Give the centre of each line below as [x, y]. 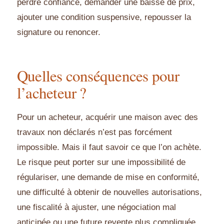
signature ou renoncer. [59, 32]
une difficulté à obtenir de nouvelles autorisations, [109, 192]
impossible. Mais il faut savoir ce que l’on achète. [109, 147]
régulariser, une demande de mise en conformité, [108, 177]
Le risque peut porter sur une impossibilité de [101, 162]
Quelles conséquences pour [98, 76]
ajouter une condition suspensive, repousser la [104, 17]
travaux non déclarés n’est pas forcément [94, 132]
